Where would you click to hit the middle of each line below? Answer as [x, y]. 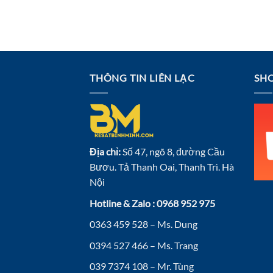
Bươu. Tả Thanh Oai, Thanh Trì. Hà [162, 166]
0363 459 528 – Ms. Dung [144, 224]
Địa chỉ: [105, 151]
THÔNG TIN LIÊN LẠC [142, 78]
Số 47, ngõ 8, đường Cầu [173, 151]
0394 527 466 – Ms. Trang [144, 245]
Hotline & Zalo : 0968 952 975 [152, 203]
